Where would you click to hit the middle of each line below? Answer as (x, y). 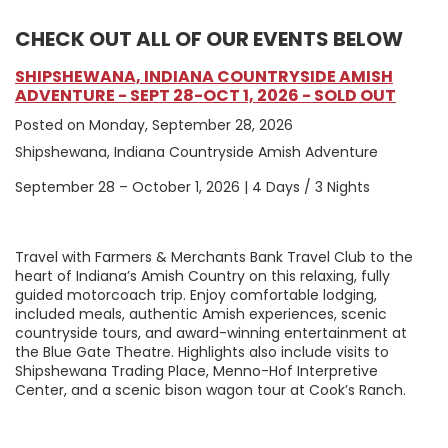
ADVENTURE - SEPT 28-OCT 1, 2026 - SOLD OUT (205, 96)
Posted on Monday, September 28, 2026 (154, 125)
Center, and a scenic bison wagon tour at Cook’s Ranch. (210, 390)
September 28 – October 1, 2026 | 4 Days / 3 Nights (192, 187)
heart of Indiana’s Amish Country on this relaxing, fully (202, 276)
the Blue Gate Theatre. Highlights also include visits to (202, 352)
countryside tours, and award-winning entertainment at (211, 333)
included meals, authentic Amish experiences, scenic (201, 314)
